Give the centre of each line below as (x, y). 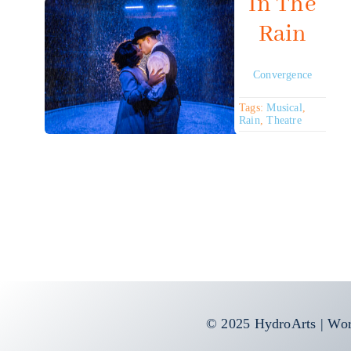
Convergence (282, 75)
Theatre (284, 121)
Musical (284, 108)
